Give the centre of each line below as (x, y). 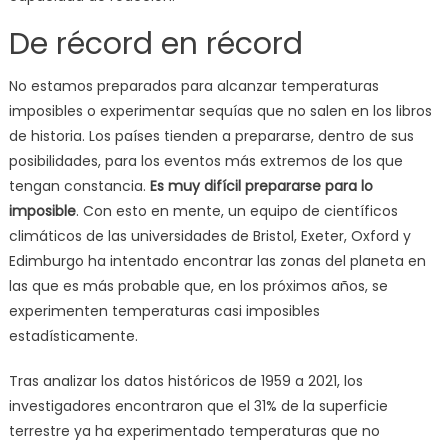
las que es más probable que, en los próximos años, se (198, 285)
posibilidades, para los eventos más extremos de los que (205, 160)
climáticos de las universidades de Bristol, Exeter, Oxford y (209, 235)
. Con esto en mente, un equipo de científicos (236, 210)
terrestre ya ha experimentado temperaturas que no (194, 430)
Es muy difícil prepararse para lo (261, 185)
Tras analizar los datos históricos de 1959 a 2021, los (185, 380)
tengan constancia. (79, 185)
